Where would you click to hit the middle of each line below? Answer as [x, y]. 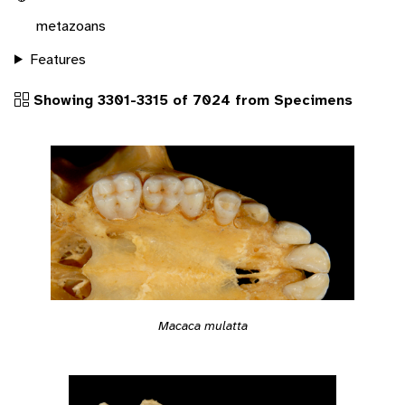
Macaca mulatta [202, 326]
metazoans [71, 25]
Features [57, 59]
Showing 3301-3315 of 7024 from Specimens [191, 99]
